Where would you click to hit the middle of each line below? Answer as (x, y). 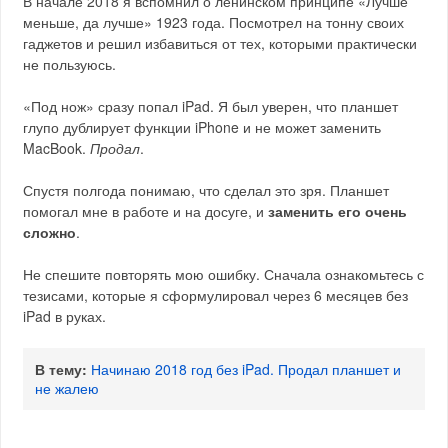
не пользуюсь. (70, 64)
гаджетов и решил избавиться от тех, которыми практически (220, 43)
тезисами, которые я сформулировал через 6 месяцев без (216, 295)
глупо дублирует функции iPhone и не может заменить (202, 127)
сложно (50, 232)
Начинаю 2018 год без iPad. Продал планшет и (246, 369)
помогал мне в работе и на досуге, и (146, 211)
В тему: (61, 369)
